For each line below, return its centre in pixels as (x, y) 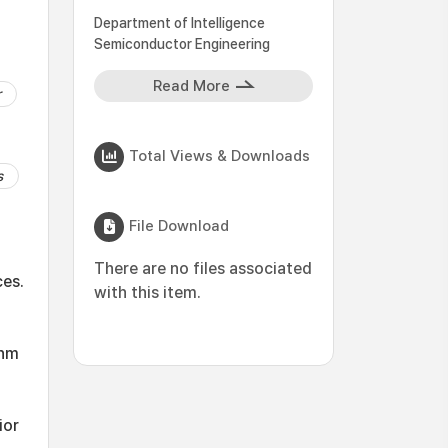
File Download (179, 225)
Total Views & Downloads (219, 155)
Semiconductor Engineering (182, 44)
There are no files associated (203, 268)
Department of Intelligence (179, 23)
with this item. (147, 292)
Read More (191, 86)
